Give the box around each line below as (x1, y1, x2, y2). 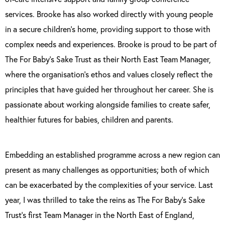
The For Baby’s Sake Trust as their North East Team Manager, (5, 54, 211, 64)
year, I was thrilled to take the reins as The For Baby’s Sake (5, 194, 205, 205)
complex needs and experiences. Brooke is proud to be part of (5, 39, 216, 49)
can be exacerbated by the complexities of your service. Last (5, 179, 213, 190)
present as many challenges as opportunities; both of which (5, 164, 209, 175)
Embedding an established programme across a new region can (5, 149, 220, 160)
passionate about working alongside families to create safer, (5, 99, 210, 109)
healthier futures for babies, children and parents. (5, 114, 173, 125)
